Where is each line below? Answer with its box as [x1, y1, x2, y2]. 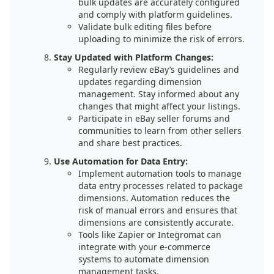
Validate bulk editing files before [78, 21, 212, 32]
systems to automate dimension [78, 253, 209, 265]
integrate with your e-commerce [78, 241, 210, 253]
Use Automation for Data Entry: [54, 155, 188, 167]
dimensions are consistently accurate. [78, 217, 234, 228]
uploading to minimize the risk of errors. [78, 33, 245, 45]
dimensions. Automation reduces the [78, 192, 230, 204]
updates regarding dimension [78, 76, 202, 87]
